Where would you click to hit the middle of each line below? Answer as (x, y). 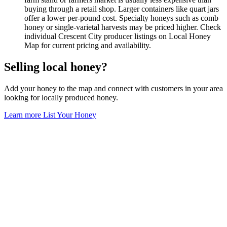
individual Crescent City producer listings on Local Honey (118, 36)
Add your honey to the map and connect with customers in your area (113, 88)
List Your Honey (70, 115)
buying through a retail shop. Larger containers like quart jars (122, 9)
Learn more (24, 115)
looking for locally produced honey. (61, 97)
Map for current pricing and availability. (88, 45)
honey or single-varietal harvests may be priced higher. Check (123, 27)
